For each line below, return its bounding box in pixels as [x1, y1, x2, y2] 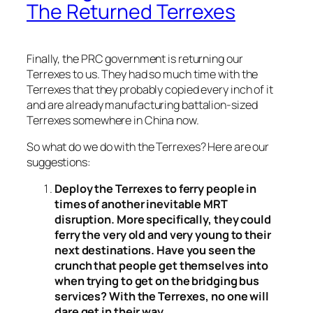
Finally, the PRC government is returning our [27, 50, 243, 66]
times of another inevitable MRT [54, 196, 228, 212]
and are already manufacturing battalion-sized [27, 96, 258, 112]
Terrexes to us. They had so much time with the [27, 66, 259, 82]
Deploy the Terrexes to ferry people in [54, 181, 257, 197]
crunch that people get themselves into [54, 258, 269, 274]
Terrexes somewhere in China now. [27, 112, 199, 128]
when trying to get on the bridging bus [54, 273, 260, 289]
